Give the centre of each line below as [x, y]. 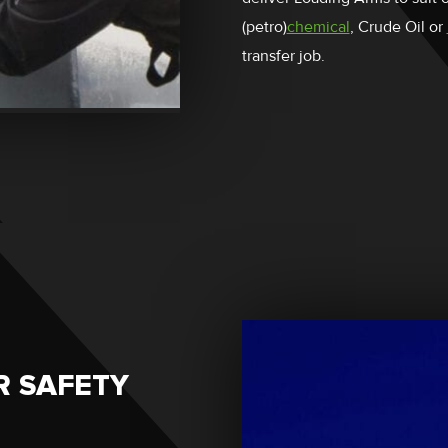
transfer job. [283, 55]
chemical [318, 26]
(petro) [264, 26]
